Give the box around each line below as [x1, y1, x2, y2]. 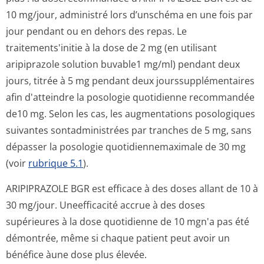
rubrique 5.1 [28, 157, 83, 170]
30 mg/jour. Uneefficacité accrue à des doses [6, 199, 205, 212]
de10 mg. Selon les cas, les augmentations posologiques [6, 107, 255, 120]
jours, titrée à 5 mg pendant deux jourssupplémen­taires [6, 74, 255, 87]
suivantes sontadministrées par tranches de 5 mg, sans [6, 124, 252, 137]
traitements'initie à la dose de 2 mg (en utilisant [6, 41, 217, 54]
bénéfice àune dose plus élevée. [6, 248, 147, 261]
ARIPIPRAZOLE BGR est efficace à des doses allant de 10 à [6, 182, 258, 195]
